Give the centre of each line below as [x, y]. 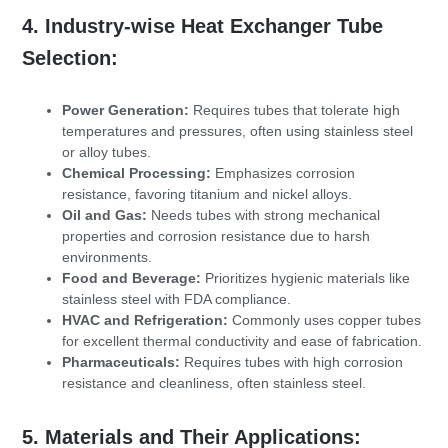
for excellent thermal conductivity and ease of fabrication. [242, 341]
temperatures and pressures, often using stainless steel [237, 131]
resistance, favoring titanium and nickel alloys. [207, 194]
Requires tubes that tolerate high [294, 110]
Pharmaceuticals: [121, 362]
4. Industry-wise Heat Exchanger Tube [202, 25]
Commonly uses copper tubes [324, 320]
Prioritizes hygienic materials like [305, 278]
